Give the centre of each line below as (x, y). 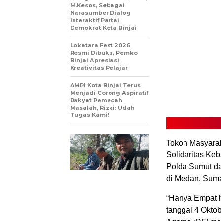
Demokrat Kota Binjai (103, 28)
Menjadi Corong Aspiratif (109, 93)
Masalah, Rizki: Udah (102, 108)
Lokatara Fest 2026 (100, 46)
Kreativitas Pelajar (99, 68)
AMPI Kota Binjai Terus (105, 86)
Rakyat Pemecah (96, 100)
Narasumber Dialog (100, 13)
